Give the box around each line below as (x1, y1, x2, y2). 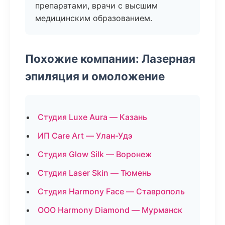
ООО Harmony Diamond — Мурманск (38, 205, 182, 215)
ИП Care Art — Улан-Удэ (38, 131, 133, 141)
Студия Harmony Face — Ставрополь (38, 186, 185, 196)
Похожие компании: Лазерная (25, 52, 195, 65)
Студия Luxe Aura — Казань (38, 112, 147, 122)
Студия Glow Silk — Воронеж (38, 149, 152, 159)
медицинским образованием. (35, 13, 152, 23)
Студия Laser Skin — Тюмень (38, 168, 151, 178)
